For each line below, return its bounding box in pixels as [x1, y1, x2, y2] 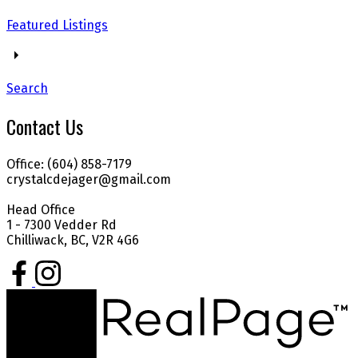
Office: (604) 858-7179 [6, 156, 132, 172]
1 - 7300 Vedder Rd [6, 217, 117, 233]
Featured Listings [6, 17, 108, 33]
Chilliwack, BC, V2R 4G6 [6, 232, 139, 248]
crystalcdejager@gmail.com [6, 171, 171, 187]
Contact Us [6, 111, 83, 141]
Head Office [6, 201, 75, 217]
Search [6, 80, 48, 96]
